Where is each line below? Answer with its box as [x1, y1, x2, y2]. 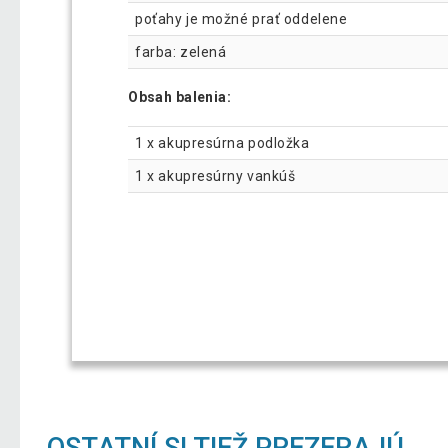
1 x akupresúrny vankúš [135, 168, 296, 185]
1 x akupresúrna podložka [135, 135, 310, 152]
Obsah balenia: [128, 89, 232, 106]
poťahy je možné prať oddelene [135, 10, 351, 27]
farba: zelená [135, 43, 227, 60]
